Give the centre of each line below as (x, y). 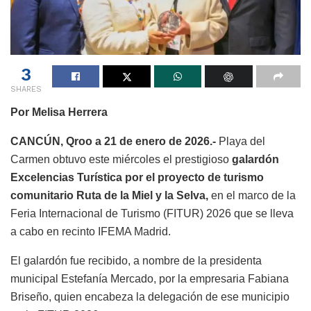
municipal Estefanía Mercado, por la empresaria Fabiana (150, 278)
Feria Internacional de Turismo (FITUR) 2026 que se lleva (152, 213)
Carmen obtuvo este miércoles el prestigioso (121, 159)
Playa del (242, 141)
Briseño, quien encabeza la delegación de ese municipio (150, 296)
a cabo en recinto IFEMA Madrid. (91, 231)
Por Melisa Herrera (59, 112)
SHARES (26, 89)
